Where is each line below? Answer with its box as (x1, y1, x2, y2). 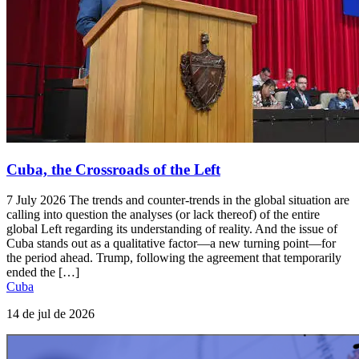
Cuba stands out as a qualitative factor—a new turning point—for (6, 236, 336, 251)
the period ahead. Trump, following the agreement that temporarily (6, 251, 341, 265)
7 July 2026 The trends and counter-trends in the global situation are (6, 193, 349, 208)
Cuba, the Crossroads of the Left (6, 160, 220, 178)
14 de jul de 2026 (6, 307, 95, 321)
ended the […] (6, 265, 79, 280)
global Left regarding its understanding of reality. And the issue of (6, 222, 337, 236)
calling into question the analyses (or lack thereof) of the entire (6, 208, 320, 222)
